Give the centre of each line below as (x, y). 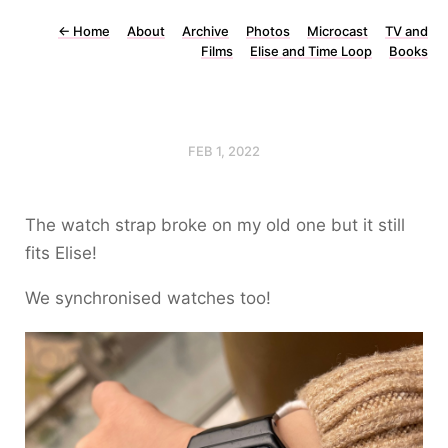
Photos (268, 31)
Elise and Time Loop (311, 51)
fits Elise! (61, 253)
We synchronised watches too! (148, 298)
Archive (205, 31)
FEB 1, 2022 (224, 151)
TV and (406, 31)
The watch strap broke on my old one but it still (215, 225)
